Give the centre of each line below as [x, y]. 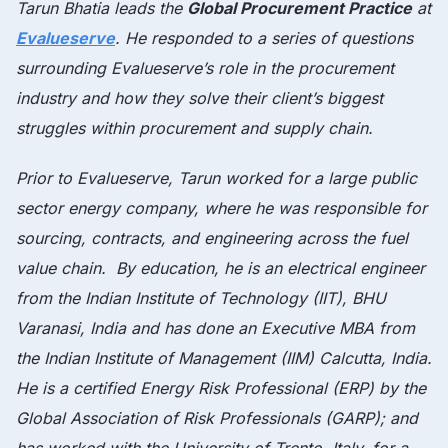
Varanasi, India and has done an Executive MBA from [215, 327]
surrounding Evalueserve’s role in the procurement [205, 67]
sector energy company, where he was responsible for [221, 207]
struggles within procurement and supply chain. [194, 127]
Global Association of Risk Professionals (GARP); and [217, 417]
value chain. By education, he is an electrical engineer [220, 267]
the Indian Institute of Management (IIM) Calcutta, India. [224, 357]
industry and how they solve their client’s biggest [199, 97]
